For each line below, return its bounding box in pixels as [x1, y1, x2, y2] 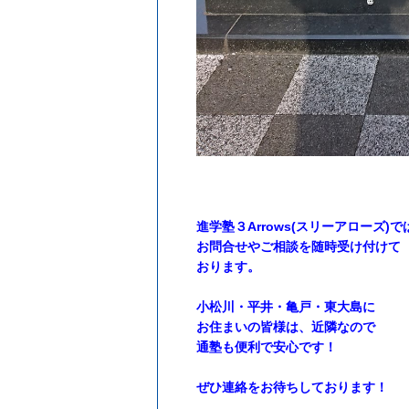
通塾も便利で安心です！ [196, 339, 337, 354]
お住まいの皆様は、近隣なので [196, 319, 375, 334]
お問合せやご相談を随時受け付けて [196, 238, 401, 254]
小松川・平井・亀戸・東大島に [196, 299, 375, 314]
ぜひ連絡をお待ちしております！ [196, 379, 388, 394]
